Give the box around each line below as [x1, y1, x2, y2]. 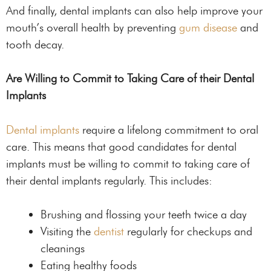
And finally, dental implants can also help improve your [6, 3, 263, 18]
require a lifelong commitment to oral [79, 122, 258, 137]
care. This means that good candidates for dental [6, 139, 237, 154]
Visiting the [41, 224, 94, 239]
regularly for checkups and [124, 224, 252, 239]
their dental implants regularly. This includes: [6, 173, 212, 188]
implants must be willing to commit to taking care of [6, 156, 250, 171]
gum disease [179, 20, 237, 34]
